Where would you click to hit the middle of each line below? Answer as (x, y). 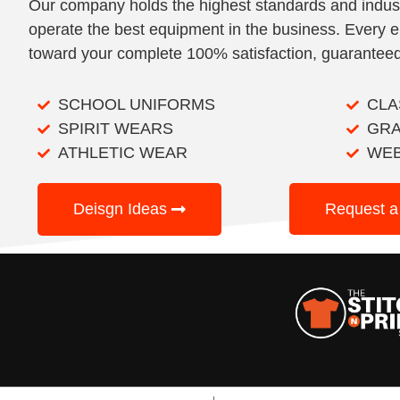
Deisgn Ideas (120, 209)
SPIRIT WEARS (115, 129)
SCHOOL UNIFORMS (136, 105)
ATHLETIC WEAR (122, 153)
